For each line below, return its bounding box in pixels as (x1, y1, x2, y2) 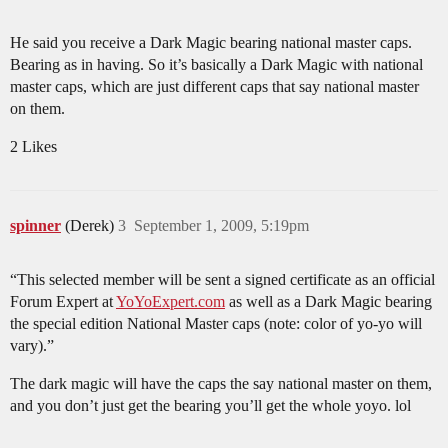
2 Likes (10, 138, 57, 156)
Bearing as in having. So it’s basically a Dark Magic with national (10, 56, 423, 74)
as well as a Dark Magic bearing (225, 293, 432, 311)
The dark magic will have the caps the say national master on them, (10, 375, 432, 393)
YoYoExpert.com (116, 293, 225, 311)
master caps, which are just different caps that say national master (10, 78, 419, 96)
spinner (10, 217, 61, 235)
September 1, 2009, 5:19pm (134, 217, 309, 235)
